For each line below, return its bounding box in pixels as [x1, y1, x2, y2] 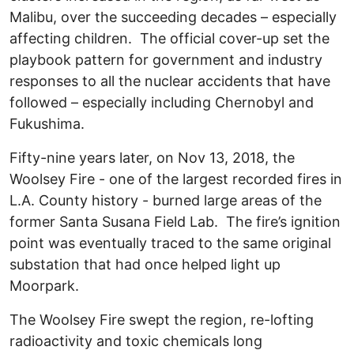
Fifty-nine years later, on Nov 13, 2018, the [9, 149, 295, 167]
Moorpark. [9, 277, 83, 295]
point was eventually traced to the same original [9, 235, 331, 252]
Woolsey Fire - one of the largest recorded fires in [9, 171, 342, 188]
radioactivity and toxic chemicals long [9, 333, 262, 350]
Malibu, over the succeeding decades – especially [9, 9, 337, 26]
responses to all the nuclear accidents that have [9, 73, 330, 90]
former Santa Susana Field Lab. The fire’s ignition [9, 213, 341, 231]
